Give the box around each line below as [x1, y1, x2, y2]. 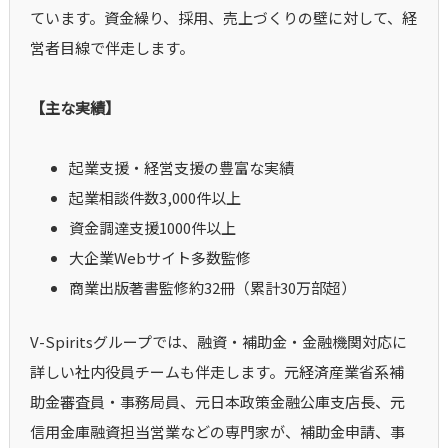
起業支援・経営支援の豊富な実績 [69, 157, 295, 179]
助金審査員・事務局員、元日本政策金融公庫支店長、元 [29, 391, 405, 413]
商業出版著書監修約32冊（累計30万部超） [69, 277, 357, 299]
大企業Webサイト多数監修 [69, 247, 252, 269]
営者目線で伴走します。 [29, 37, 194, 59]
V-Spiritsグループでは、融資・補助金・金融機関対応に [29, 331, 407, 353]
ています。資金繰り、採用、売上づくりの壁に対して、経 [29, 7, 417, 29]
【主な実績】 [29, 97, 120, 119]
